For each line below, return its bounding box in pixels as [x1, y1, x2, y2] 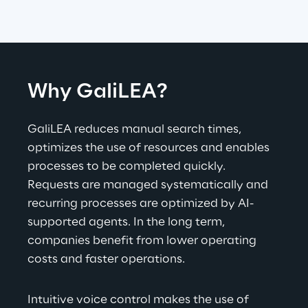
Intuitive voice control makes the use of [27, 294, 252, 307]
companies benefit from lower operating [27, 234, 259, 247]
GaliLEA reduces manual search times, [27, 123, 244, 136]
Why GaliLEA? [27, 81, 168, 104]
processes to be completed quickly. [27, 160, 228, 173]
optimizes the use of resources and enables [27, 142, 272, 155]
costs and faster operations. [27, 253, 185, 266]
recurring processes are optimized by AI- [27, 197, 254, 210]
